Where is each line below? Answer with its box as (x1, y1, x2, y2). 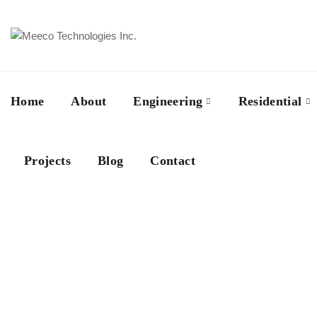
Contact (150, 154, 195, 168)
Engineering (133, 94, 203, 108)
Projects (24, 154, 71, 168)
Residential (238, 94, 302, 108)
